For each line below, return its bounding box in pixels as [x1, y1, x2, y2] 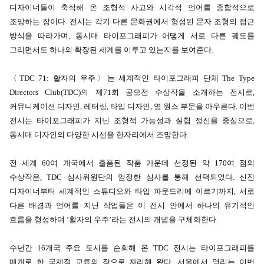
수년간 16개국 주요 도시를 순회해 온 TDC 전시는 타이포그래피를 [9, 243, 255, 253]
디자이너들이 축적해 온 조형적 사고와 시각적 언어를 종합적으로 [9, 3, 255, 12]
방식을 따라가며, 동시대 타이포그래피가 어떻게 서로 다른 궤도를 [9, 31, 255, 41]
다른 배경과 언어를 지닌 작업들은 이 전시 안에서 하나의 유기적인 [9, 201, 255, 210]
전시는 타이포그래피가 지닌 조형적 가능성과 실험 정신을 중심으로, [9, 116, 255, 126]
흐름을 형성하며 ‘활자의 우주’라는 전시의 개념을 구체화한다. [9, 215, 218, 225]
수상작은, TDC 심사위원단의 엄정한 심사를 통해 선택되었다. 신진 [9, 173, 255, 182]
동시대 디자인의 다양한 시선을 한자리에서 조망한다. [9, 130, 189, 140]
